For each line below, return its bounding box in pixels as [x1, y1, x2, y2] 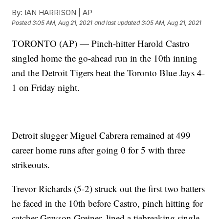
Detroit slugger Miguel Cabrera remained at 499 [12, 129, 191, 141]
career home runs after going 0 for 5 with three [12, 144, 186, 156]
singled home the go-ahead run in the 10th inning [12, 52, 198, 64]
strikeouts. [12, 158, 50, 171]
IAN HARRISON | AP [22, 8, 93, 17]
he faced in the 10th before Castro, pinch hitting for [12, 197, 203, 209]
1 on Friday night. [12, 81, 80, 93]
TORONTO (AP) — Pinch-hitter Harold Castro [12, 37, 190, 49]
